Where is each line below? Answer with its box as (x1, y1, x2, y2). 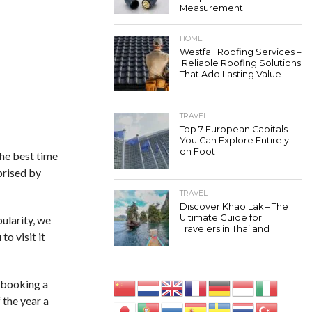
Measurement (180, 3, 243, 13)
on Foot (180, 146, 215, 157)
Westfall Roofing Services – (180, 47, 301, 57)
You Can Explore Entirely (180, 135, 289, 146)
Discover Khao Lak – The (180, 201, 288, 212)
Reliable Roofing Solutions (180, 58, 301, 68)
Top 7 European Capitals (180, 124, 288, 134)
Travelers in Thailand (180, 224, 270, 234)
